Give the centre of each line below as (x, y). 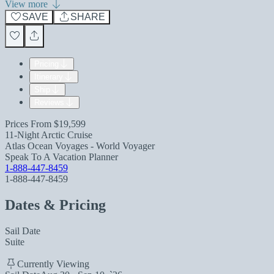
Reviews (49, 102)
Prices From (29, 124)
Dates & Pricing (55, 205)
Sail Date (23, 231)
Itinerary (49, 77)
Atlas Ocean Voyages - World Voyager (80, 146)
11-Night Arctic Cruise (49, 135)
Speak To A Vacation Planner (61, 157)
